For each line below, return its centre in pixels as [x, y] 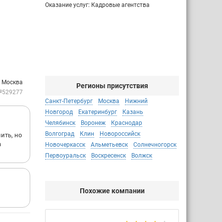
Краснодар [127, 123]
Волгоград [60, 134]
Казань [133, 112]
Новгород [59, 112]
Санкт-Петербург [69, 101]
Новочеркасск [65, 145]
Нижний [136, 101]
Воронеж [93, 123]
